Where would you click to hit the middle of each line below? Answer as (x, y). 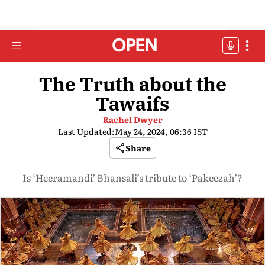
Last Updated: (86, 131)
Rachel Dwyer (132, 119)
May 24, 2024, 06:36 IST (161, 131)
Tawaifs (132, 104)
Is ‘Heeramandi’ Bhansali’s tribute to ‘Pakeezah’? (132, 177)
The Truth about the (132, 84)
